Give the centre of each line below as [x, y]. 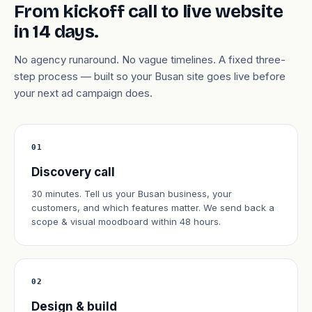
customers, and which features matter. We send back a [153, 208]
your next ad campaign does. [83, 93]
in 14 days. [56, 32]
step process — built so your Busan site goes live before [150, 76]
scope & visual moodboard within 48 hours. [126, 221]
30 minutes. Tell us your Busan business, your [132, 194]
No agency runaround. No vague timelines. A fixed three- [150, 60]
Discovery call [73, 172]
